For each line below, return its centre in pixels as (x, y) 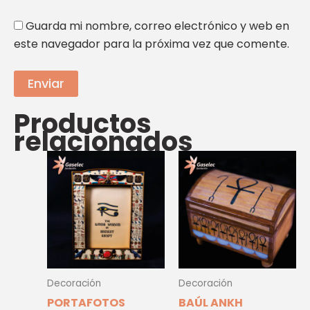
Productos (83, 123)
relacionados (103, 141)
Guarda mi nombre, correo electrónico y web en (157, 26)
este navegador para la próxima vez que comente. (152, 44)
